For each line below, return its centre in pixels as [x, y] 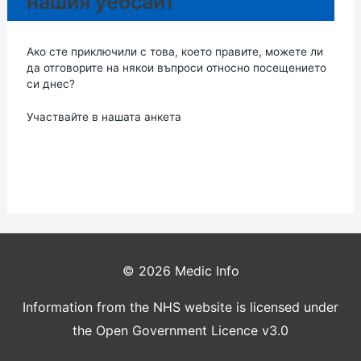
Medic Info [207, 271]
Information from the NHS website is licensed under [180, 307]
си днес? [50, 83]
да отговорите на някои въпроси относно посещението [176, 67]
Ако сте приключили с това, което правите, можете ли [174, 51]
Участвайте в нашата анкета [104, 117]
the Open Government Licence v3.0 [180, 331]
